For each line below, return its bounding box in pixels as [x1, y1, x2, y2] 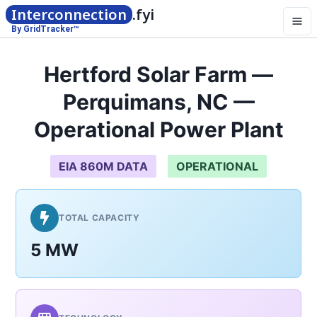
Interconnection [11, 5, 127, 24]
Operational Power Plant [33, 117, 284, 142]
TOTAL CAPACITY [59, 212, 140, 223]
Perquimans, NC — [62, 89, 255, 115]
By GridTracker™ [11, 24, 79, 34]
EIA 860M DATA [59, 159, 148, 173]
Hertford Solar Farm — [44, 62, 273, 87]
